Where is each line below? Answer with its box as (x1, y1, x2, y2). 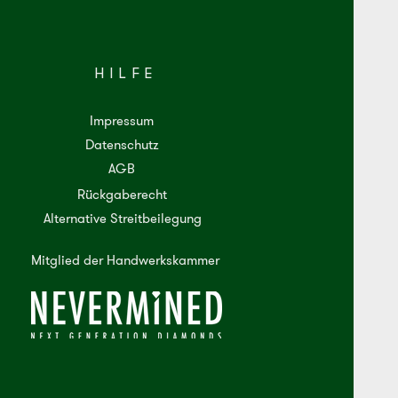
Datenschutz (84, 135, 159, 155)
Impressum (90, 111, 154, 131)
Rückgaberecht (76, 185, 167, 205)
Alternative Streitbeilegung (44, 209, 202, 229)
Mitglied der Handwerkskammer (30, 251, 219, 271)
